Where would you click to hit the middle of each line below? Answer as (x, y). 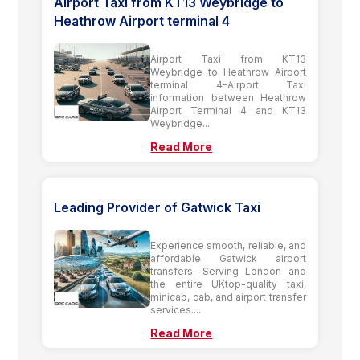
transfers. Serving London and (228, 271)
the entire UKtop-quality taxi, (228, 284)
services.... (176, 309)
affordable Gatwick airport (228, 258)
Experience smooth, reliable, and (228, 245)
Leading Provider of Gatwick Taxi (157, 207)
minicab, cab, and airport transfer (228, 297)
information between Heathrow (228, 97)
